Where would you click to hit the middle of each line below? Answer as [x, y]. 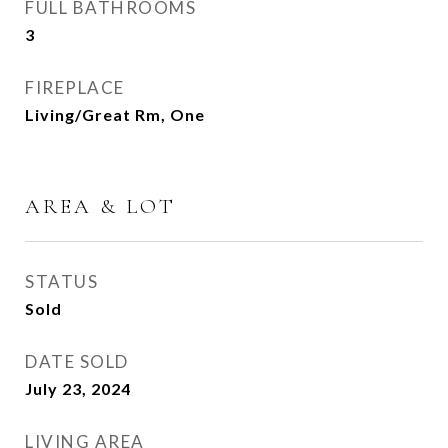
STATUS [61, 281]
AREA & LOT [100, 206]
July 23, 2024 [78, 388]
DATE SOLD [77, 361]
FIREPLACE [75, 87]
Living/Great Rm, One [115, 114]
